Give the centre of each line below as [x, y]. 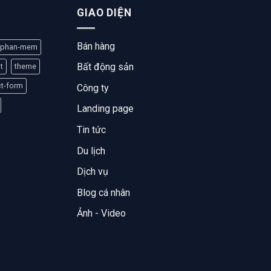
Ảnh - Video [101, 214]
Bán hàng [96, 46]
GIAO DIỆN [104, 13]
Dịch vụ [93, 172]
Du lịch [91, 151]
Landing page [105, 109]
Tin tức [91, 130]
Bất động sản [105, 67]
